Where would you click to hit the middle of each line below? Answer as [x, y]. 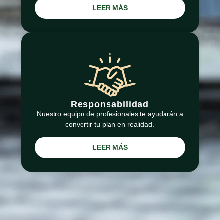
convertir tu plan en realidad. [110, 124]
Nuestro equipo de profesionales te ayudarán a [110, 114]
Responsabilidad [110, 104]
